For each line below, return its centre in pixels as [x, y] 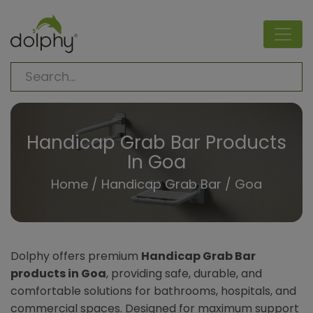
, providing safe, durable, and [184, 274]
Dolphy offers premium [76, 256]
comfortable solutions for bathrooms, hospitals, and [153, 291]
